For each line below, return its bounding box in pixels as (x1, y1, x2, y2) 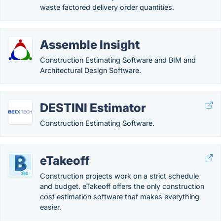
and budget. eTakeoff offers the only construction (40, 182, 204, 190)
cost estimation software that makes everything (40, 192, 199, 201)
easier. (40, 203, 61, 211)
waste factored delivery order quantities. (40, 3, 174, 11)
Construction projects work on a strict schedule (40, 172, 199, 180)
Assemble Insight (40, 37, 140, 52)
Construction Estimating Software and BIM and (40, 56, 196, 64)
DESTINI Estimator (40, 101, 146, 115)
